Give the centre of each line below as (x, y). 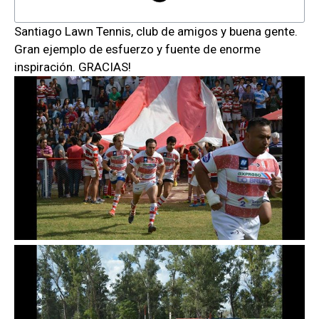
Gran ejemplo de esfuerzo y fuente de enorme (137, 49)
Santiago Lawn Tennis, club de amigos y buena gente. (156, 32)
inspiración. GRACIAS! (73, 67)
